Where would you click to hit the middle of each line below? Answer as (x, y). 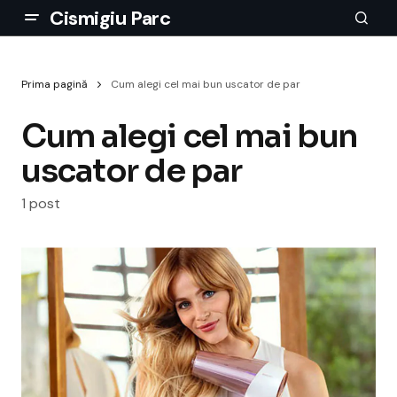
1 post (41, 204)
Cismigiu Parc (110, 18)
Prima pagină (54, 84)
